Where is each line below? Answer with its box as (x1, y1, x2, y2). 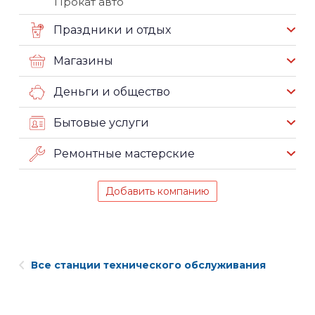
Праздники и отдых (53, 22, 171, 37)
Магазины (53, 53, 113, 67)
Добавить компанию (105, 184, 210, 198)
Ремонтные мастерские (53, 146, 195, 160)
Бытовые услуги (53, 115, 149, 129)
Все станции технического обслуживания (31, 258, 266, 271)
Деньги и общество (53, 84, 170, 98)
